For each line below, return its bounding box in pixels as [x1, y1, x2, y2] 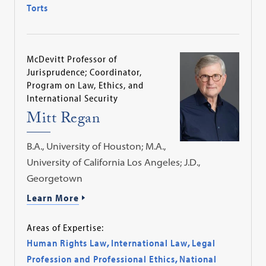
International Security [27, 92, 119, 104]
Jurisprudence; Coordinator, [27, 66, 142, 78]
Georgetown [27, 172, 83, 185]
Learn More [27, 192, 80, 204]
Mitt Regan [27, 107, 100, 134]
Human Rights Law [27, 237, 107, 249]
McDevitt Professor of [27, 53, 118, 65]
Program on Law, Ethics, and [27, 79, 144, 91]
